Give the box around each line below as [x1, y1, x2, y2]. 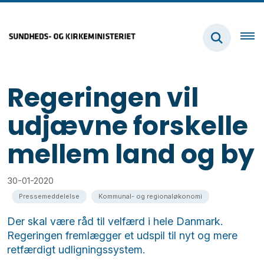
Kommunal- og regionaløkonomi [98, 192, 202, 200]
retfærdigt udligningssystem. [7, 243, 145, 256]
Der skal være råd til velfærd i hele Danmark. [7, 214, 223, 227]
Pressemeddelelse [19, 192, 80, 200]
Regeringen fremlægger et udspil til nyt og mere [7, 229, 237, 242]
